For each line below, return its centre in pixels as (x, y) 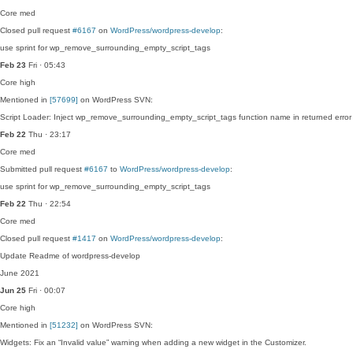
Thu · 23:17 (48, 134)
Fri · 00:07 (46, 290)
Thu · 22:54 (48, 204)
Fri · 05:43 (46, 65)
